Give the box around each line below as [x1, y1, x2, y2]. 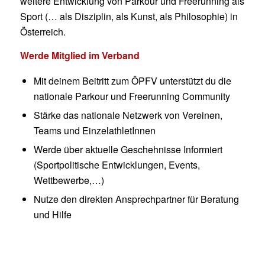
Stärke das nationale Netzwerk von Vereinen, [33, 108, 222, 122]
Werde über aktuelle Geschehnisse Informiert [33, 142, 222, 156]
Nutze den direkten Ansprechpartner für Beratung [33, 192, 239, 206]
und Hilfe [33, 207, 72, 221]
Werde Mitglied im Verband [20, 49, 140, 63]
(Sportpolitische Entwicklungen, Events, [33, 157, 200, 172]
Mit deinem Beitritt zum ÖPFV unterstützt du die [33, 73, 231, 88]
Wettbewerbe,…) [33, 173, 104, 187]
